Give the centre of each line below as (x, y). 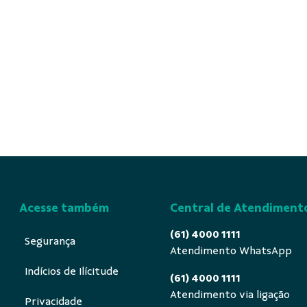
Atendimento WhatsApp (231, 250)
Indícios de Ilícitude (72, 271)
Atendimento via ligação (230, 294)
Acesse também (64, 207)
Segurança (50, 241)
